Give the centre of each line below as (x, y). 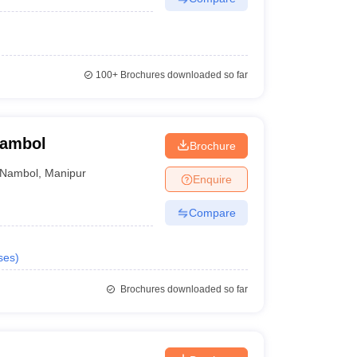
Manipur (66, 173)
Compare (212, 212)
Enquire (212, 179)
